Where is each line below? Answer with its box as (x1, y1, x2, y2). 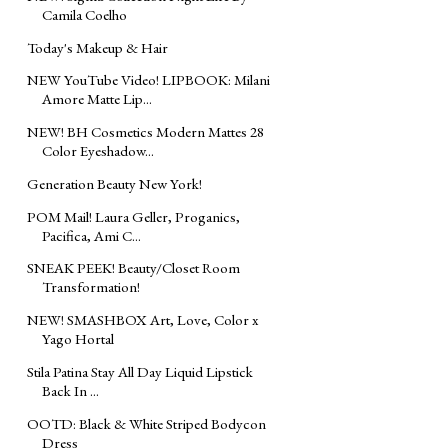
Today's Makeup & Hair (27, 37, 168, 57)
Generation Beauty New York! (27, 173, 202, 193)
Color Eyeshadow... (42, 141, 154, 161)
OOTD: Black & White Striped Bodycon (27, 413, 266, 433)
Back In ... (42, 380, 99, 400)
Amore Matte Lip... (42, 89, 152, 109)
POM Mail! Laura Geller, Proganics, (27, 206, 240, 226)
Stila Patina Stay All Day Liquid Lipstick (27, 361, 253, 381)
